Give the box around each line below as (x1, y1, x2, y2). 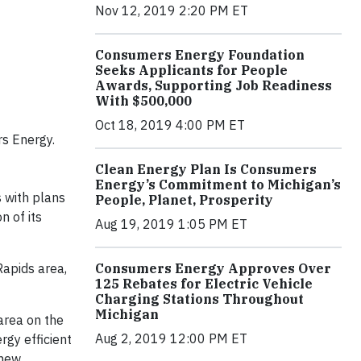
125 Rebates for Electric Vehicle (95, 275, 313, 292)
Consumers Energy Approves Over (95, 259, 331, 276)
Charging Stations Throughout (95, 290, 304, 307)
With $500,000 (95, 92, 192, 109)
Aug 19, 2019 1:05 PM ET (95, 215, 247, 232)
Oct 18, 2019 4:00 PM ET (95, 116, 245, 133)
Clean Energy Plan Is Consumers (95, 160, 317, 177)
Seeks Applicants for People (95, 61, 288, 78)
